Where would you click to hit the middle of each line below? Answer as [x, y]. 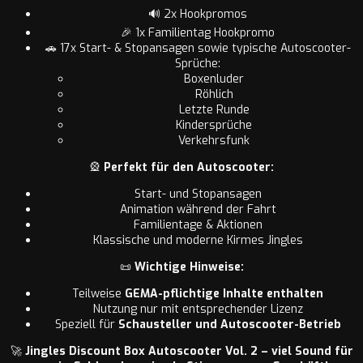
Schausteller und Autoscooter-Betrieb [229, 324]
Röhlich [214, 94]
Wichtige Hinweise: [189, 267]
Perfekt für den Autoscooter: [189, 167]
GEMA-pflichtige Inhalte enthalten [224, 293]
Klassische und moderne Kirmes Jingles [198, 240]
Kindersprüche [214, 125]
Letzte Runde [214, 109]
